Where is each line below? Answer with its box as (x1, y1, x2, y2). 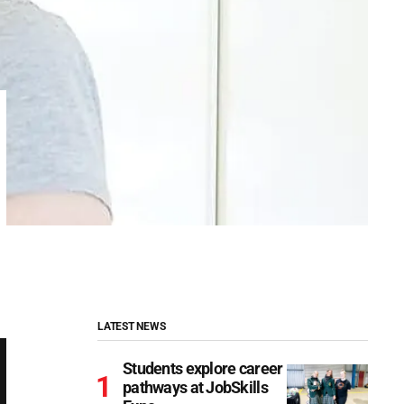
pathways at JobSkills (123, 378, 268, 397)
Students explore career (123, 359, 283, 378)
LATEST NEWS (97, 320, 166, 333)
